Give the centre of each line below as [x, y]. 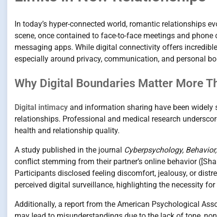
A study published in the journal [69, 150]
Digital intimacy [41, 107]
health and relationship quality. [67, 130]
